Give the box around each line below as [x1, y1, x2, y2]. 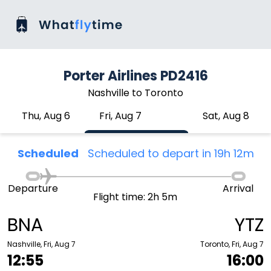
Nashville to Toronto [88, 86, 183, 100]
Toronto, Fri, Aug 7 [200, 239, 264, 249]
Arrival [223, 181, 254, 195]
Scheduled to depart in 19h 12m [87, 146, 254, 161]
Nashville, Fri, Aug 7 [7, 239, 76, 249]
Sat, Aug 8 [203, 109, 249, 123]
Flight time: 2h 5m [93, 190, 178, 204]
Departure [7, 181, 58, 195]
